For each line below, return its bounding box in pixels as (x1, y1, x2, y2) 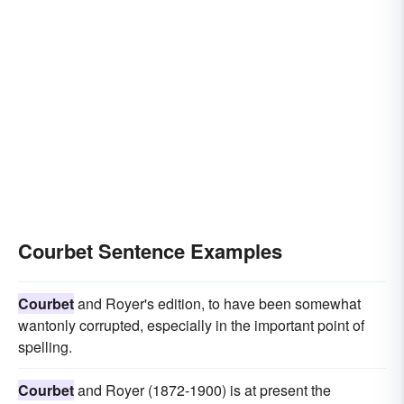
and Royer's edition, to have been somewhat (74, 293, 361, 314)
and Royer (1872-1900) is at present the (74, 380, 331, 400)
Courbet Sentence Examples (18, 236, 282, 265)
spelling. (18, 336, 72, 357)
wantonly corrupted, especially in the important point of (18, 315, 364, 335)
